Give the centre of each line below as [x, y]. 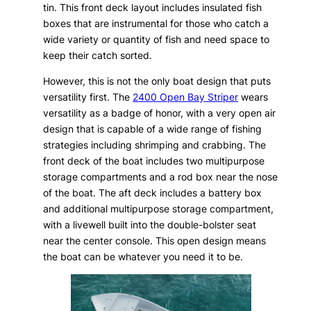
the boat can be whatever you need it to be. [143, 257]
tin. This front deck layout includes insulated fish [153, 8]
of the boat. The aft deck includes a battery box [153, 193]
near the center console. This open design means [155, 241]
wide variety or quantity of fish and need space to [157, 40]
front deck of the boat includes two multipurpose [154, 161]
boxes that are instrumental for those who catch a [156, 24]
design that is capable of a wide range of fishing [153, 129]
